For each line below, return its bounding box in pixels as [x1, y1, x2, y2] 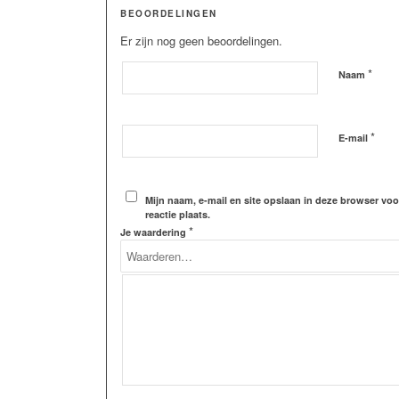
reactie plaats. [144, 208, 210, 222]
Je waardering [120, 225, 190, 240]
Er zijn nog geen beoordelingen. [120, 32, 283, 50]
